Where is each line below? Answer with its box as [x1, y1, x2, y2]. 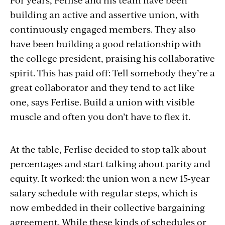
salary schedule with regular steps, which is [10, 186, 197, 199]
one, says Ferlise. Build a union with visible [10, 95, 195, 108]
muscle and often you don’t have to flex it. [10, 109, 190, 123]
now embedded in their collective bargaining [10, 200, 205, 213]
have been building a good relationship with [10, 37, 201, 50]
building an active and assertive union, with [10, 8, 199, 21]
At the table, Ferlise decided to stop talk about [10, 142, 206, 155]
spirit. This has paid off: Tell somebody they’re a [10, 66, 215, 79]
